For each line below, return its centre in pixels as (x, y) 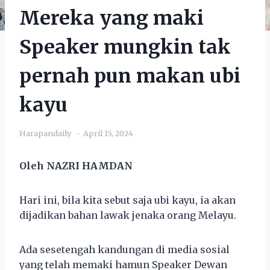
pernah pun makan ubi (130, 76)
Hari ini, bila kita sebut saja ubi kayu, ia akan (127, 200)
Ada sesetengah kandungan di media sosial (124, 249)
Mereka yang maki (111, 18)
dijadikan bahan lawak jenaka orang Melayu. (128, 215)
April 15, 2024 (108, 133)
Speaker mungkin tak (125, 47)
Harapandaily (45, 133)
